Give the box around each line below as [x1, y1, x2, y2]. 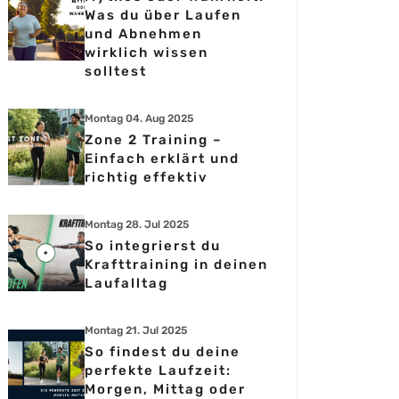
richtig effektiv [85, 169, 208, 185]
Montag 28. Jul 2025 [85, 218, 189, 231]
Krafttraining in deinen [85, 256, 268, 273]
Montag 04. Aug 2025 [85, 112, 193, 125]
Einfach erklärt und [85, 151, 240, 167]
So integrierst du [85, 238, 221, 254]
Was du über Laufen [85, 7, 241, 23]
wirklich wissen [85, 45, 208, 61]
